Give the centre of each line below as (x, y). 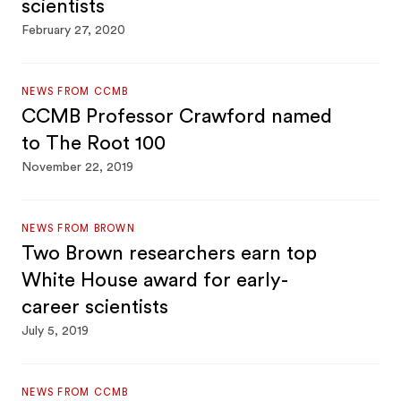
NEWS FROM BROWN (78, 229)
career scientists (95, 307)
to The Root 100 (94, 143)
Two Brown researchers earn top (170, 253)
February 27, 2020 (74, 30)
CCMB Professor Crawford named (177, 116)
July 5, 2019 (55, 331)
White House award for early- (155, 280)
